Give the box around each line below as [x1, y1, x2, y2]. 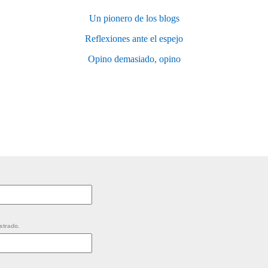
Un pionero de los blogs [89, 13, 179, 24]
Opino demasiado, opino [87, 54, 181, 65]
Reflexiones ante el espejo [85, 33, 183, 44]
